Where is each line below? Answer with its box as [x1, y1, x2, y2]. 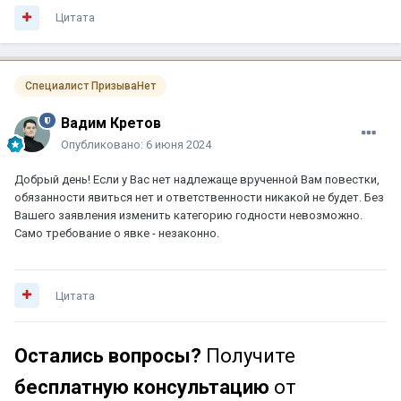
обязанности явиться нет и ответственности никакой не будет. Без [14, 190, 384, 204]
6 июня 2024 [146, 137, 211, 151]
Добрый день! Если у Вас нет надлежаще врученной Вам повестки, [14, 172, 380, 186]
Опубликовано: [61, 137, 146, 151]
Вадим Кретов [61, 114, 161, 132]
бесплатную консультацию [14, 375, 269, 398]
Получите [201, 344, 295, 367]
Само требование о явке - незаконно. [14, 226, 219, 240]
